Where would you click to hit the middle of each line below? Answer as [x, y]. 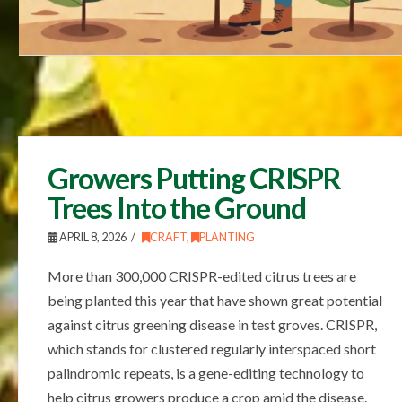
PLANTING [227, 238]
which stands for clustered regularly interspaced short [211, 349]
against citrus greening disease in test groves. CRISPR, [212, 325]
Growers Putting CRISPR [194, 179]
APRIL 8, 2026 [92, 238]
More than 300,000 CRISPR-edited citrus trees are [201, 276]
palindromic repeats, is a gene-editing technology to [205, 373]
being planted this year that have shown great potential [214, 301]
